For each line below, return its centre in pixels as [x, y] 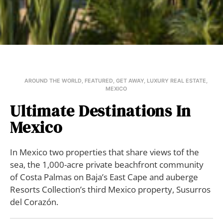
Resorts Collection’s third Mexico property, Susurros [110, 190]
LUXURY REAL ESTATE [177, 81]
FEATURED [99, 81]
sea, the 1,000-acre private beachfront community [107, 165]
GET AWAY [130, 81]
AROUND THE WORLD [53, 81]
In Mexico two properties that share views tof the [105, 152]
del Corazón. [34, 202]
